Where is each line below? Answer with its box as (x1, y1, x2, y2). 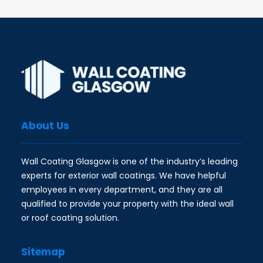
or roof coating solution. (21, 212, 119, 224)
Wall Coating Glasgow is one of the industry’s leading (21, 156, 238, 167)
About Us (21, 119, 69, 133)
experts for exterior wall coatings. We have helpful (21, 170, 226, 181)
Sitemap (21, 245, 65, 259)
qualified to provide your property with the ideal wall (21, 198, 234, 210)
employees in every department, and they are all (21, 184, 222, 195)
